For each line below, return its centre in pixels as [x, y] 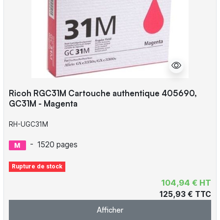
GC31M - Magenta [43, 103]
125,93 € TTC [186, 194]
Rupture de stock [37, 167]
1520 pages [57, 145]
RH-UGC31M [28, 124]
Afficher [110, 210]
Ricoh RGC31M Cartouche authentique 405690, [103, 93]
